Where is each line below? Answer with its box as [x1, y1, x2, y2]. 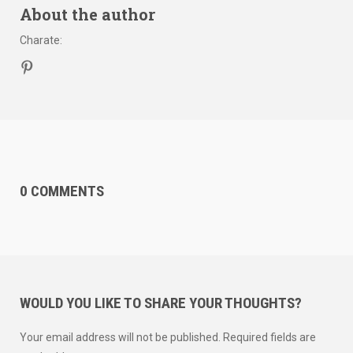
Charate [20, 33, 60, 46]
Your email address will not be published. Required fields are [20, 330, 316, 344]
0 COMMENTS [20, 181, 104, 200]
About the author [20, 3, 155, 24]
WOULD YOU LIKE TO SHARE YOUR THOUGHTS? [20, 293, 302, 312]
